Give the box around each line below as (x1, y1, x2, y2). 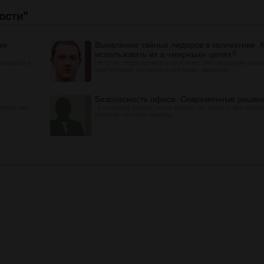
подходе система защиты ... (95, 111, 180, 118)
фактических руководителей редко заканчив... (95, 66, 233, 73)
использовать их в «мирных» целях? (95, 49, 236, 59)
